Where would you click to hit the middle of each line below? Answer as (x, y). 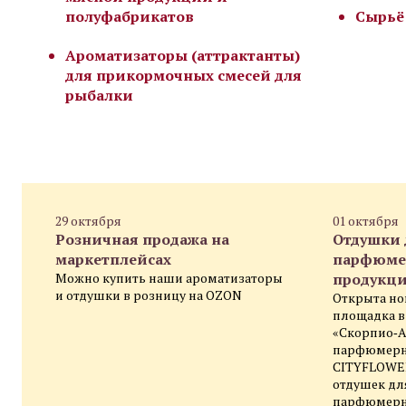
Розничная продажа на (142, 239)
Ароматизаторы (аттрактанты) (183, 55)
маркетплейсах (113, 259)
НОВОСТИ (93, 168)
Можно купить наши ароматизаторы (169, 277)
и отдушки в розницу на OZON (149, 295)
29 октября (88, 220)
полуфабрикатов (130, 16)
